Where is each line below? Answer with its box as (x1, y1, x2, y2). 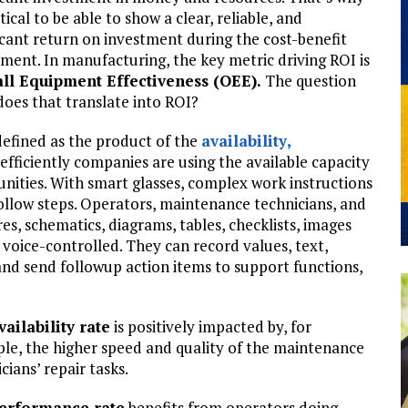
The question (261, 70, 356, 92)
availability (201, 130, 287, 152)
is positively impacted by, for (110, 316, 311, 338)
